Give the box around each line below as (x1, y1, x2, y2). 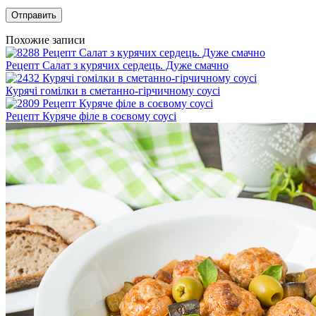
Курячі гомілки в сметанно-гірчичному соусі (6, 84, 220, 97)
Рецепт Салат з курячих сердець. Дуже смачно (6, 59, 229, 71)
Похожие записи (6, 33, 85, 46)
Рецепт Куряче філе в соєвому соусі (6, 109, 176, 122)
